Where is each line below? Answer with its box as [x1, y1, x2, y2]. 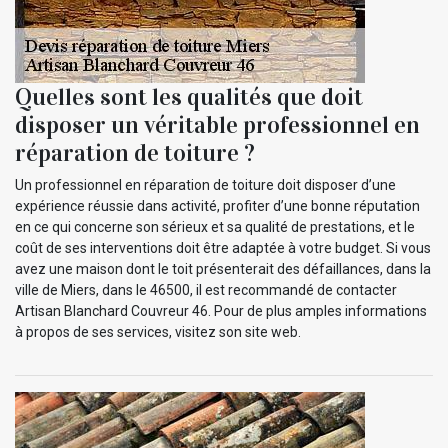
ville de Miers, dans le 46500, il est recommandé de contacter [15, 281, 397, 298]
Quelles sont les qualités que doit [15, 81, 363, 112]
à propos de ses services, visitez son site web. [15, 323, 301, 340]
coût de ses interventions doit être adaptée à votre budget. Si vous [15, 239, 431, 256]
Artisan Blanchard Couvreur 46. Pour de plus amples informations [15, 302, 427, 319]
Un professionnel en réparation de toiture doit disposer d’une [15, 176, 396, 193]
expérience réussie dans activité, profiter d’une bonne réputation [15, 197, 420, 214]
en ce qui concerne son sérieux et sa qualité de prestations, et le [15, 218, 415, 235]
